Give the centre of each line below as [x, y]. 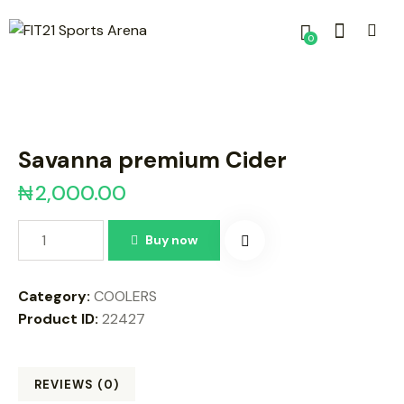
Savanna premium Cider [152, 161]
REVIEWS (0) [77, 384]
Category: [56, 296]
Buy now [172, 239]
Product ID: [60, 318]
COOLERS [125, 296]
